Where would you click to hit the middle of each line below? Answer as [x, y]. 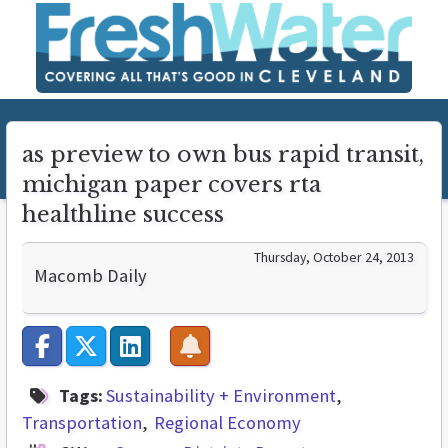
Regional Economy [227, 422]
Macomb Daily [90, 275]
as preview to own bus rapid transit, [223, 154]
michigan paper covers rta [171, 184]
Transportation [82, 422]
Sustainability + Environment [221, 395]
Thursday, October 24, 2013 [334, 257]
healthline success [123, 214]
